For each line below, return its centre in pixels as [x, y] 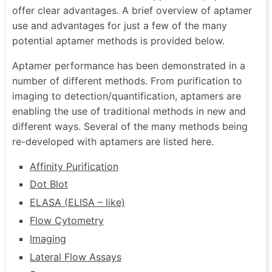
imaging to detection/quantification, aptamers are [127, 96]
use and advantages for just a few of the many [120, 25]
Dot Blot [49, 184]
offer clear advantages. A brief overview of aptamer [132, 10]
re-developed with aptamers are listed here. [113, 141]
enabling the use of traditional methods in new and [129, 111]
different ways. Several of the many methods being [130, 126]
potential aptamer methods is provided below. [118, 40]
